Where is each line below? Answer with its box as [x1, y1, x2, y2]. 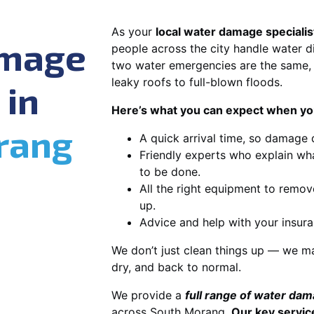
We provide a [111, 287, 185, 302]
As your [111, 24, 156, 39]
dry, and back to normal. [111, 259, 241, 274]
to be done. [139, 164, 200, 179]
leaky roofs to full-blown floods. [111, 74, 282, 89]
